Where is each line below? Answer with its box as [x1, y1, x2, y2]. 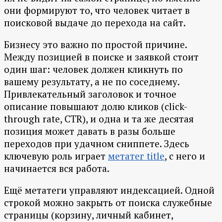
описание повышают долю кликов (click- [4, 100, 187, 113]
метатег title [108, 150, 165, 163]
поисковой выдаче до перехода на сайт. [4, 16, 186, 29]
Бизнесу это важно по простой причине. [4, 38, 187, 51]
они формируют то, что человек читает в [4, 4, 190, 17]
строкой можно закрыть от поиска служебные [4, 196, 212, 209]
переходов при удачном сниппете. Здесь [4, 137, 189, 150]
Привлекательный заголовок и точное [4, 88, 176, 101]
